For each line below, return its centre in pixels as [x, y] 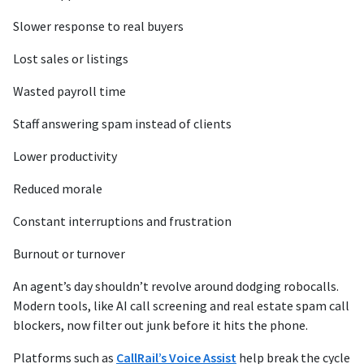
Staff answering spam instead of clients [122, 124]
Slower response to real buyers [98, 26]
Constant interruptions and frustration [122, 221]
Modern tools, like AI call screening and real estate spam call [181, 306]
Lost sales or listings [71, 59]
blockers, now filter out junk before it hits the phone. [160, 325]
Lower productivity [65, 156]
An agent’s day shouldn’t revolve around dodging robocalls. [176, 286]
